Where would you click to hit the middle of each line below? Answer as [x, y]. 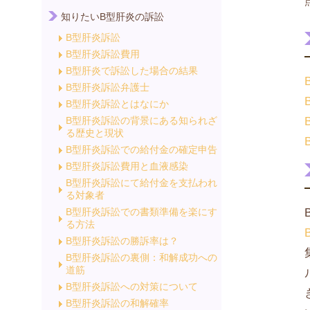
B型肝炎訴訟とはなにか [117, 104]
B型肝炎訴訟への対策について [132, 286]
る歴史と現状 [95, 133]
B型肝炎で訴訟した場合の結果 [132, 71]
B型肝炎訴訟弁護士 [108, 87]
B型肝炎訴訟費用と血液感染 [127, 166]
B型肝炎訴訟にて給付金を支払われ [142, 183]
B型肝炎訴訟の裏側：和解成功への [142, 257]
